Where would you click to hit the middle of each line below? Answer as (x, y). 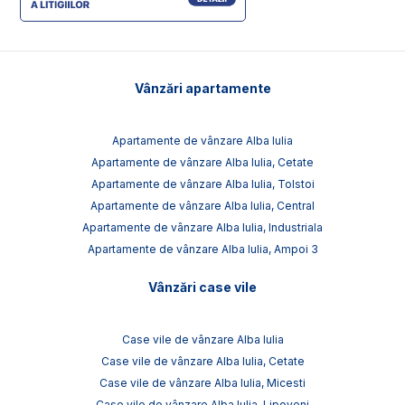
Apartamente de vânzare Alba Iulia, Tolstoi (202, 184)
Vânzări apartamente (202, 89)
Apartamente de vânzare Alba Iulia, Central (202, 206)
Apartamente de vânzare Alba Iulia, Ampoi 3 (202, 250)
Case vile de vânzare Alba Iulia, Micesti (202, 383)
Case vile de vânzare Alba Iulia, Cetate (202, 362)
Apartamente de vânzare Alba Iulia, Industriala (202, 228)
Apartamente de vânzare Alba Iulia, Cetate (202, 163)
